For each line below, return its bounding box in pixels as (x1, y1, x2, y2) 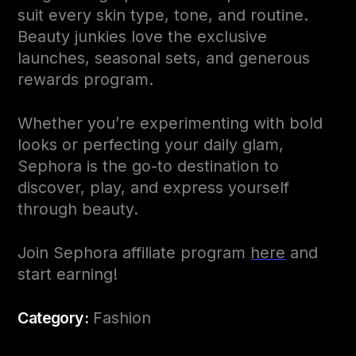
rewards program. (17, 69, 154, 89)
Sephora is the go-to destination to (17, 156, 280, 176)
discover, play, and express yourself (17, 177, 290, 197)
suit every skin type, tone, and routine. (17, 5, 309, 25)
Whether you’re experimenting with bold (17, 113, 323, 133)
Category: (17, 308, 89, 327)
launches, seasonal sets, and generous (17, 48, 311, 68)
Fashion (88, 308, 152, 327)
